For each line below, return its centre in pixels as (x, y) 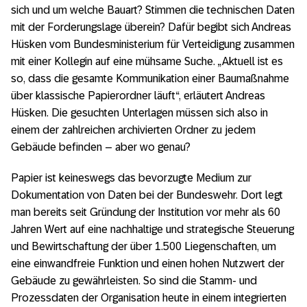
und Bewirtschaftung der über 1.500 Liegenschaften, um (144, 246)
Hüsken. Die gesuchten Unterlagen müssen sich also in (139, 113)
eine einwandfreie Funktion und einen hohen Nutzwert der (148, 263)
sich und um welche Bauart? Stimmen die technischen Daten (153, 10)
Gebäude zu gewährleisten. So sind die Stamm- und (134, 281)
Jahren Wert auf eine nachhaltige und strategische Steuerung (152, 229)
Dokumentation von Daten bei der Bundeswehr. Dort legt (147, 195)
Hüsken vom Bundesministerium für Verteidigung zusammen (153, 44)
